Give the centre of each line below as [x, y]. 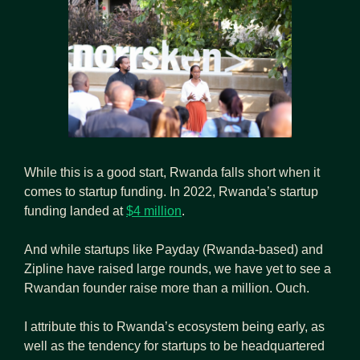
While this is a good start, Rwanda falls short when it [172, 173]
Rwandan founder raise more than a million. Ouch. [167, 288]
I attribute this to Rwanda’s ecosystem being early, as [174, 327]
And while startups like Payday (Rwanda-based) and [174, 250]
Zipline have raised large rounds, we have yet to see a [178, 269]
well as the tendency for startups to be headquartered [174, 346]
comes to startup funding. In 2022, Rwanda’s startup [171, 192]
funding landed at [75, 211]
